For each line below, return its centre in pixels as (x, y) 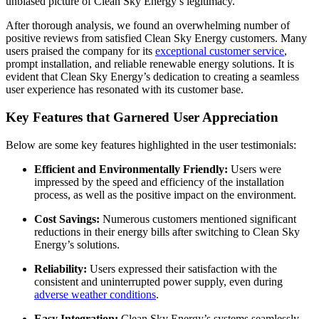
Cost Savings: (67, 219)
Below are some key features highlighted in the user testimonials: (151, 145)
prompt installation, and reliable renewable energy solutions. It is (150, 64)
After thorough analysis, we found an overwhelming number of (148, 26)
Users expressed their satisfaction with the (182, 268)
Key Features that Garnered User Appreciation (142, 117)
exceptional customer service (220, 51)
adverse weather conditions (95, 294)
